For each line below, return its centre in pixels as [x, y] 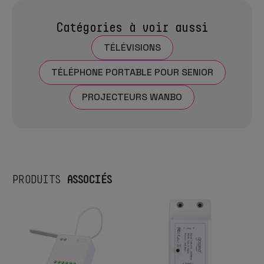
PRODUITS [40, 179]
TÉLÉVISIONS [132, 47]
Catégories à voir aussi [132, 27]
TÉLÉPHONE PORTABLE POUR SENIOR [132, 72]
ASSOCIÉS [90, 179]
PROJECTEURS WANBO [132, 97]
